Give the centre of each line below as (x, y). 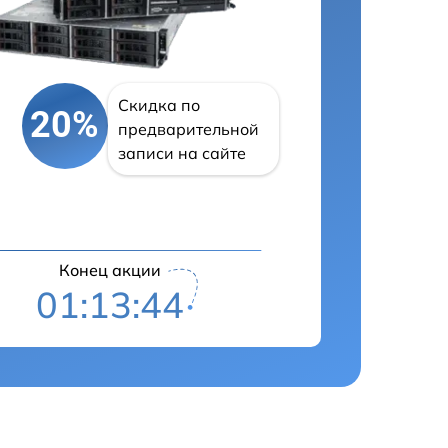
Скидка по (158, 104)
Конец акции (110, 269)
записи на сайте (181, 152)
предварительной (188, 128)
